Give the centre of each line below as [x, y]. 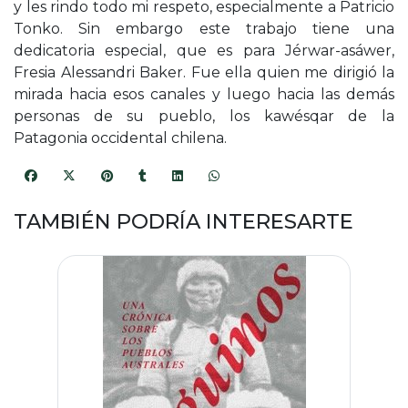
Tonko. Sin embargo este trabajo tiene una [204, 29]
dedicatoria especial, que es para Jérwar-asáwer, [204, 51]
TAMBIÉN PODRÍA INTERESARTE [184, 221]
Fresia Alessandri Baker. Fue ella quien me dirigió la [204, 73]
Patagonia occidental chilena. [120, 138]
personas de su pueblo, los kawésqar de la [204, 117]
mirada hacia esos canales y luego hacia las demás [204, 95]
